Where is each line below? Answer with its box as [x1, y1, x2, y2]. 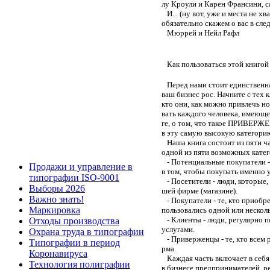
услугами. [162, 224, 195, 234]
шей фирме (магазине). [162, 186, 237, 195]
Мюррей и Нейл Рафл [162, 28, 239, 37]
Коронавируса [29, 248, 87, 259]
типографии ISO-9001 [29, 172, 119, 183]
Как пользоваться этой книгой [162, 59, 269, 69]
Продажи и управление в [29, 162, 133, 172]
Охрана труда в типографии [29, 227, 144, 237]
